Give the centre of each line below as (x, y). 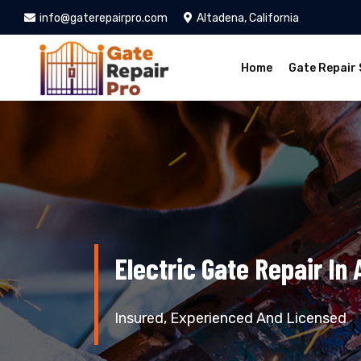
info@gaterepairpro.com (104, 18)
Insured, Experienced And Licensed (230, 318)
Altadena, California (248, 18)
